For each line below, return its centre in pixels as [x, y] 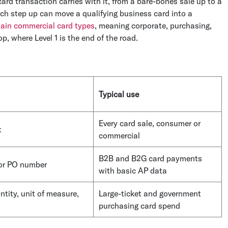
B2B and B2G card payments [150, 158]
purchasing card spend [139, 206]
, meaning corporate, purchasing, [153, 25]
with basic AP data [133, 170]
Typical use [119, 94]
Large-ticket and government [150, 193]
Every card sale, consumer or [150, 123]
